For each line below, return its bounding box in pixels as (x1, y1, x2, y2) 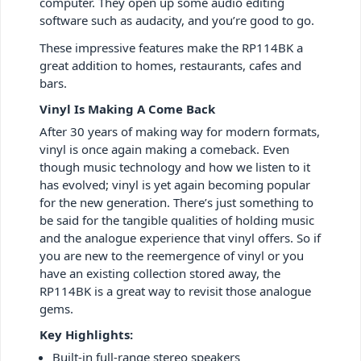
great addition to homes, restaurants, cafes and (39, 56, 301, 73)
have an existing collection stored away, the (39, 264, 280, 281)
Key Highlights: (39, 326, 133, 342)
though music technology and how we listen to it (39, 158, 310, 175)
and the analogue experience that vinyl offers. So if (39, 229, 321, 246)
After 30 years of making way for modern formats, (39, 122, 320, 139)
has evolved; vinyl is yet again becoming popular (39, 176, 310, 193)
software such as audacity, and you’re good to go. (39, 11, 314, 28)
